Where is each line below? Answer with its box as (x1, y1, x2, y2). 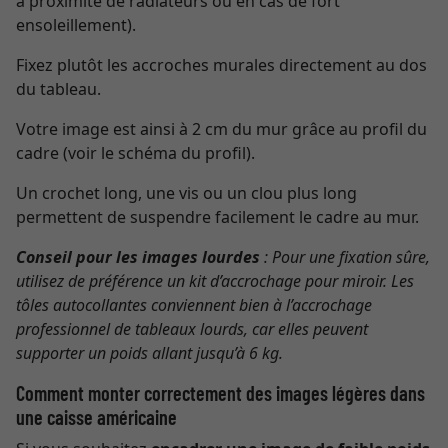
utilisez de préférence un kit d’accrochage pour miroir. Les (16, 270, 414, 292)
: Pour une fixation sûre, (260, 246, 430, 268)
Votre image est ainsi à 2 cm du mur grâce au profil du (16, 118, 427, 140)
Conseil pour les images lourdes (16, 246, 260, 268)
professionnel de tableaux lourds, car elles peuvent (16, 318, 368, 340)
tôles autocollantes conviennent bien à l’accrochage (16, 294, 372, 316)
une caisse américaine (16, 405, 177, 429)
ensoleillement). (16, 14, 136, 36)
